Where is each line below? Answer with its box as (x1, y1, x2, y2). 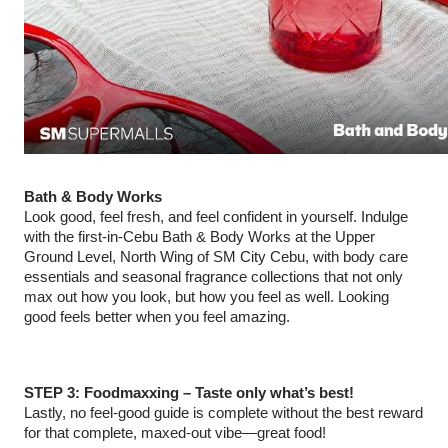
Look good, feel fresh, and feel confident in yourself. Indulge (24, 209, 408, 225)
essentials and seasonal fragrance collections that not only (24, 269, 403, 285)
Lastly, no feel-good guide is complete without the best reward (24, 405, 423, 421)
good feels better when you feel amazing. (24, 309, 290, 325)
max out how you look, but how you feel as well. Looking (24, 289, 389, 305)
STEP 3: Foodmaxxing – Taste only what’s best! (24, 385, 354, 401)
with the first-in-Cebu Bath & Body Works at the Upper (24, 229, 375, 245)
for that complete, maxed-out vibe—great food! (24, 425, 326, 441)
